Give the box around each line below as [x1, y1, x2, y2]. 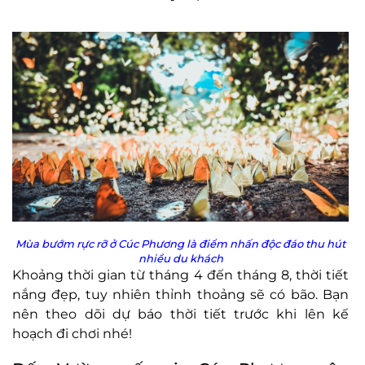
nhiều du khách [138, 252, 223, 265]
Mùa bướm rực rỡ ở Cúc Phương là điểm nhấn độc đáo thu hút [15, 237, 345, 250]
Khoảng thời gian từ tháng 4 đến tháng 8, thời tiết [12, 267, 349, 283]
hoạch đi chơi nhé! [12, 326, 132, 341]
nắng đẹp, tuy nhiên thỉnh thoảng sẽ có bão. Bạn [12, 287, 349, 302]
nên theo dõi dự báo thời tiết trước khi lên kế [12, 306, 349, 322]
